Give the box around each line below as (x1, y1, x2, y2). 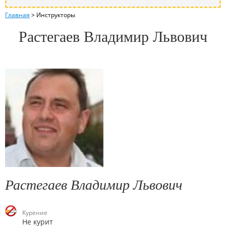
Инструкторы (36, 10, 75, 19)
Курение (22, 208, 47, 217)
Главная (5, 10, 30, 19)
